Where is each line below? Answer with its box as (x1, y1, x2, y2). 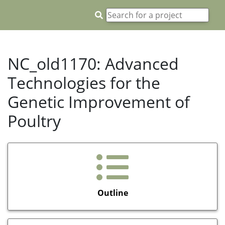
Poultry (8, 110, 61, 132)
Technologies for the (8, 72, 160, 93)
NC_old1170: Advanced (8, 53, 179, 74)
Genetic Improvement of (8, 91, 190, 113)
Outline (97, 187, 128, 198)
